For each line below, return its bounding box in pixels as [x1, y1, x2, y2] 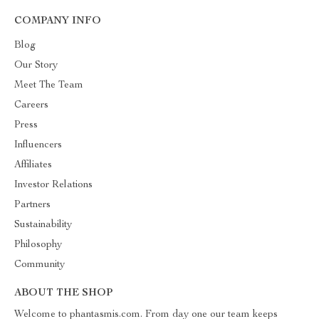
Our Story [14, 61, 58, 70]
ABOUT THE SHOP [14, 288, 113, 298]
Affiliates [14, 160, 52, 170]
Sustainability [14, 220, 72, 230]
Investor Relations [14, 180, 93, 190]
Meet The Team [14, 80, 83, 90]
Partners [14, 200, 51, 210]
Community [14, 260, 65, 270]
